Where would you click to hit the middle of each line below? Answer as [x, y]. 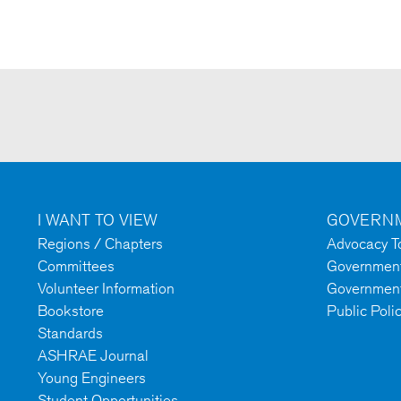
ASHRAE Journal [93, 356]
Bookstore [71, 311]
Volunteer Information [106, 289]
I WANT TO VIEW [98, 220]
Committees [76, 266]
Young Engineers [92, 378]
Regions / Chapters [100, 244]
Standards [70, 333]
